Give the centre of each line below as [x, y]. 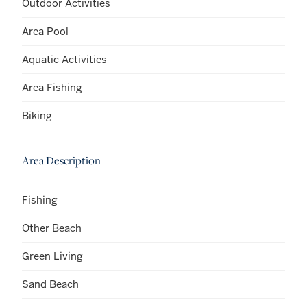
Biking [37, 115]
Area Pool [45, 31]
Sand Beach [50, 284]
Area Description [61, 160]
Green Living [52, 256]
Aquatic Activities [64, 59]
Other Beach [52, 228]
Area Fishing [52, 87]
